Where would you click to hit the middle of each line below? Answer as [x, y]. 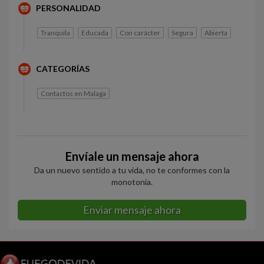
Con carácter [140, 33]
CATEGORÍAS [63, 69]
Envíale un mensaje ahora [132, 156]
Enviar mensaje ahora [132, 210]
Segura [182, 33]
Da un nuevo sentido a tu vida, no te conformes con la [132, 170]
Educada [95, 33]
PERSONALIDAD [68, 8]
